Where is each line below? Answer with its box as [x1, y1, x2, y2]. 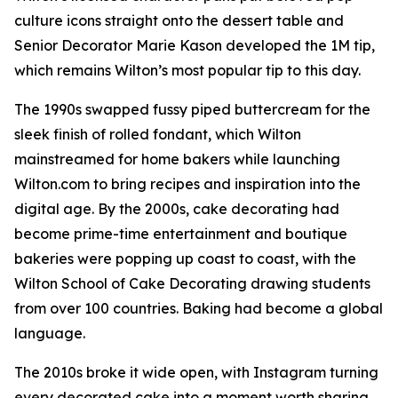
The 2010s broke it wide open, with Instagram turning [14, 363, 378, 382]
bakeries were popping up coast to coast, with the [14, 250, 356, 268]
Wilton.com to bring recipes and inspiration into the [14, 175, 361, 194]
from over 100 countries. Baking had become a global [14, 299, 383, 318]
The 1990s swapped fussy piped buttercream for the [14, 100, 370, 119]
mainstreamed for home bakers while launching [14, 150, 340, 169]
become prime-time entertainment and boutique [14, 225, 347, 243]
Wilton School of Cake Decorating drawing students [14, 275, 370, 293]
